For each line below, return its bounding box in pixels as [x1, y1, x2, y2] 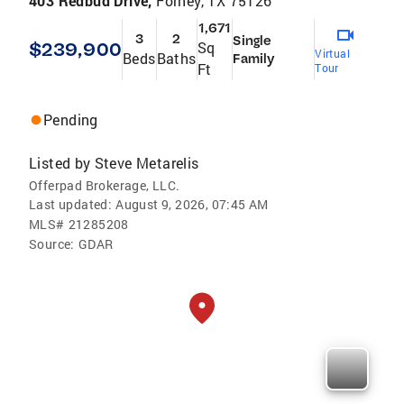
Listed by [29, 152, 91, 172]
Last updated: [29, 195, 113, 213]
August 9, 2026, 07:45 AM [115, 195, 269, 213]
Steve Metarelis [94, 152, 199, 172]
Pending [43, 109, 98, 129]
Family [233, 50, 275, 67]
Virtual [315, 45, 350, 60]
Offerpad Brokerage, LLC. [29, 176, 180, 194]
